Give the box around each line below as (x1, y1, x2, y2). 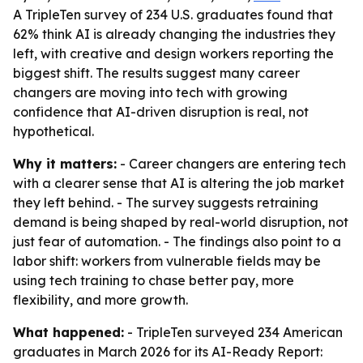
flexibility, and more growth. (13, 292, 188, 308)
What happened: (13, 324, 124, 340)
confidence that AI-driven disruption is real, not (13, 104, 309, 120)
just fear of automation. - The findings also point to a (13, 233, 341, 250)
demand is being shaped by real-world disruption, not (13, 214, 348, 230)
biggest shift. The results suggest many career (13, 65, 300, 81)
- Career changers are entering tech (117, 156, 346, 172)
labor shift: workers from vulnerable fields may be (13, 253, 321, 269)
